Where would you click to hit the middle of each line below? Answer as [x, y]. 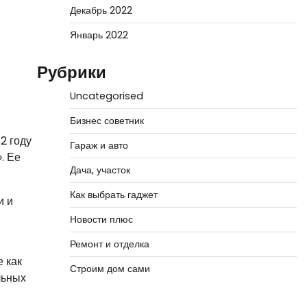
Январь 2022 [99, 35]
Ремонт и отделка [109, 244]
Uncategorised [106, 96]
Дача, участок [100, 170]
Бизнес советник [107, 121]
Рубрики [71, 72]
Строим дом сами [110, 269]
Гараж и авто [99, 145]
